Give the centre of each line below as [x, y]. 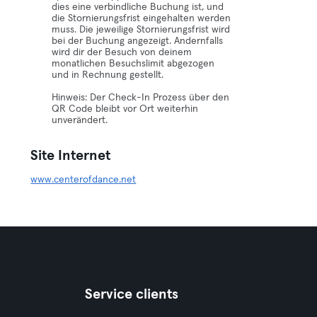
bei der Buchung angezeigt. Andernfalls [138, 41]
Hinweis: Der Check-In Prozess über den [141, 98]
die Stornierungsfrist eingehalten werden [142, 18]
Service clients [131, 294]
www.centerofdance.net [83, 180]
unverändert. [80, 120]
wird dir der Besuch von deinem [122, 52]
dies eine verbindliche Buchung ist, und [138, 7]
